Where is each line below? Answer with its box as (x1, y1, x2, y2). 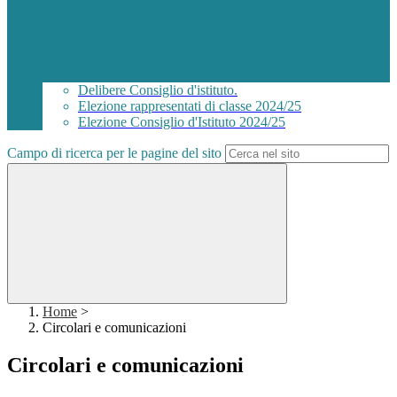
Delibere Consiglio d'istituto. (78, 82, 237, 98)
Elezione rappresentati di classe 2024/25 (78, 98, 301, 114)
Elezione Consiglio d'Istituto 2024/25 (78, 114, 285, 130)
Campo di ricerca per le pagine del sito (7, 145, 222, 161)
